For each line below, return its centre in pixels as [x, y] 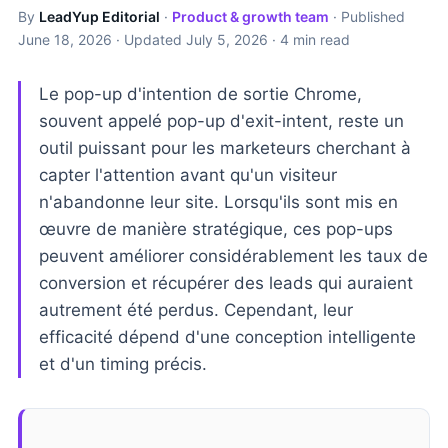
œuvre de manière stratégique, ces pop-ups [216, 229]
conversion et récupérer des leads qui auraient [226, 283]
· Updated [149, 39]
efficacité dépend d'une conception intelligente [227, 337]
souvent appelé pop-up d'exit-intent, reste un [221, 121]
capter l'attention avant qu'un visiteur [188, 175]
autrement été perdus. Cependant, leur [196, 310]
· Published [367, 16]
